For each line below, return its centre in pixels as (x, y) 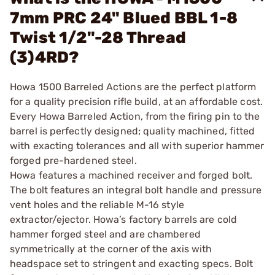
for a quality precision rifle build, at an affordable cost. (136, 102)
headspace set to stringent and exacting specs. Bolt (132, 264)
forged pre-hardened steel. (73, 161)
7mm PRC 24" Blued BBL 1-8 (124, 18)
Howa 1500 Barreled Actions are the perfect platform (133, 87)
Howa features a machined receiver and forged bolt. (131, 175)
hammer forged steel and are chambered (105, 234)
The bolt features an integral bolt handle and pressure (136, 190)
